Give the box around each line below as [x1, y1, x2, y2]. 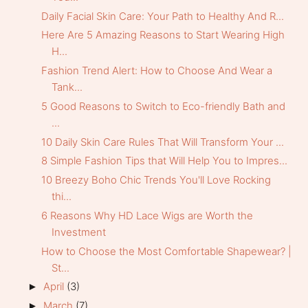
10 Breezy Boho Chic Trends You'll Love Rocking [41, 173, 271, 187]
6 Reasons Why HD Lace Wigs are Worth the [41, 208, 253, 222]
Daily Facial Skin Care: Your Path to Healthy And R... [41, 9, 284, 23]
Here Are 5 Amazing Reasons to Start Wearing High [41, 28, 285, 42]
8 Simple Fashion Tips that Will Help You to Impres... [41, 154, 287, 168]
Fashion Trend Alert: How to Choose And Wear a [41, 64, 272, 78]
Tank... [51, 80, 82, 94]
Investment [51, 225, 106, 239]
